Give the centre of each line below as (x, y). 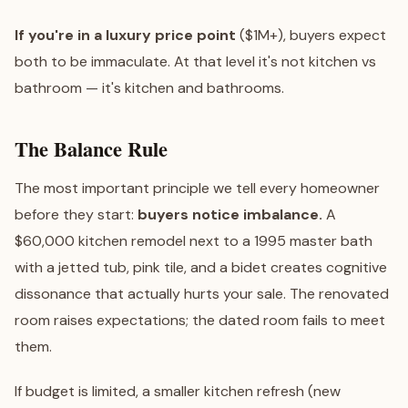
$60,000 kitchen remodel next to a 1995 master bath (194, 241)
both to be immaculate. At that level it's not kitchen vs (195, 61)
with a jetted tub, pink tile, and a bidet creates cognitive (201, 267)
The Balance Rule (91, 149)
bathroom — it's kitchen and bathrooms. (149, 88)
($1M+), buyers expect (311, 35)
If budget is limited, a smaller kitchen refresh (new (178, 391)
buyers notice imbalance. (230, 214)
